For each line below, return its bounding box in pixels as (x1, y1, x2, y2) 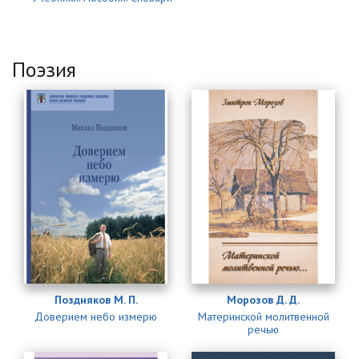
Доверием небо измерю (34, 309, 157, 324)
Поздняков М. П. (54, 292, 138, 307)
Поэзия (12, 56, 76, 83)
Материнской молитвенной (197, 309, 329, 324)
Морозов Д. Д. (227, 292, 300, 307)
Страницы (12, 104, 95, 129)
